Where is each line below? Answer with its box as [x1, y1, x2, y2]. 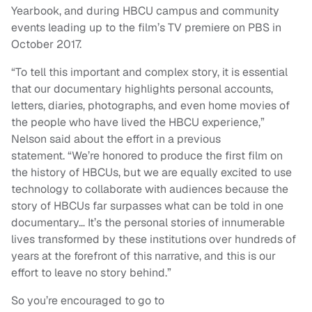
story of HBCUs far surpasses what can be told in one [11, 198, 283, 214]
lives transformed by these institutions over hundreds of [11, 232, 296, 247]
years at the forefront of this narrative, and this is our [11, 249, 276, 264]
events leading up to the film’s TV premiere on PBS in [11, 20, 281, 36]
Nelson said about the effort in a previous [11, 132, 221, 147]
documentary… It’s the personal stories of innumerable [11, 215, 285, 231]
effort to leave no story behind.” [11, 265, 171, 281]
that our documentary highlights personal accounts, [11, 81, 273, 97]
